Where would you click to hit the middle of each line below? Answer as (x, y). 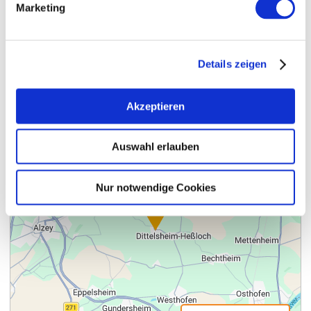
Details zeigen (232, 64)
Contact (38, 25)
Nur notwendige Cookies (155, 187)
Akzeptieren (155, 106)
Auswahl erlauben (155, 146)
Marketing (41, 7)
